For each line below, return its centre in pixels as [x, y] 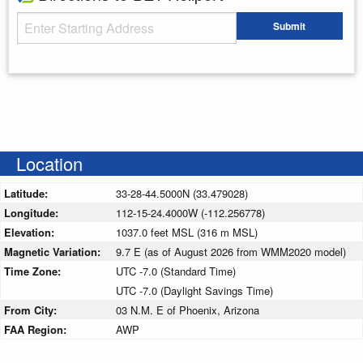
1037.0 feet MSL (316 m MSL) [187, 232]
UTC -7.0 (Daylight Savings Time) [194, 290]
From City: [32, 310]
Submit [290, 26]
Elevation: [31, 232]
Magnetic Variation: [54, 251]
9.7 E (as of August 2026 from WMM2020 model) [231, 251]
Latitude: [28, 193]
